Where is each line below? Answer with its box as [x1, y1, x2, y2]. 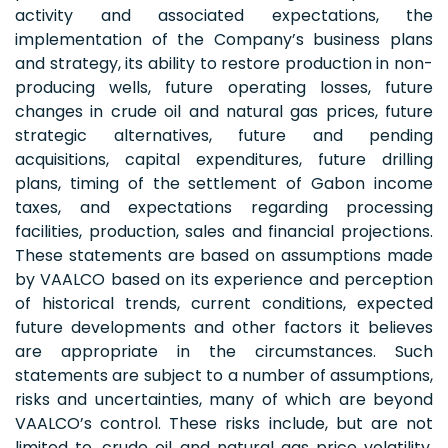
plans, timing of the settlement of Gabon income [15, 171, 433, 195]
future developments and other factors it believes [15, 315, 433, 339]
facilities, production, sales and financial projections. [15, 219, 433, 243]
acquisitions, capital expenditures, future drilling [15, 147, 433, 171]
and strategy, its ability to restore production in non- [15, 51, 433, 75]
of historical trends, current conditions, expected [15, 291, 433, 315]
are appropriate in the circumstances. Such [15, 339, 433, 363]
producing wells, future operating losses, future [15, 75, 433, 99]
